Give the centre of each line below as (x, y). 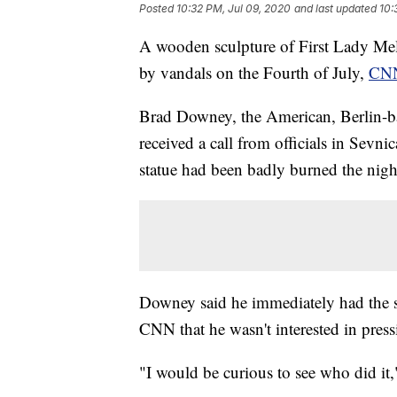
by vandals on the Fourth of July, (254, 73)
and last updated (335, 9)
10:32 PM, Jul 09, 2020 (234, 9)
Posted (158, 9)
